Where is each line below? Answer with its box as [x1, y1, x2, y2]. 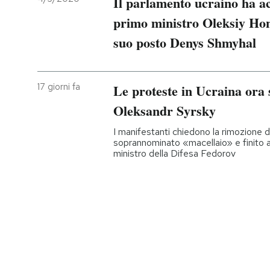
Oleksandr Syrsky [113, 100, 216, 121]
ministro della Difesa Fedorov [113, 146, 236, 160]
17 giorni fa [37, 80, 80, 93]
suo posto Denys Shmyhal [113, 33, 256, 53]
